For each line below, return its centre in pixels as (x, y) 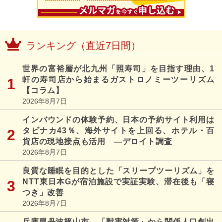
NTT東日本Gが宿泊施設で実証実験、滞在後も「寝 (118, 181)
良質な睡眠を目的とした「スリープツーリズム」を (118, 170)
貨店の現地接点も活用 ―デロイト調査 (97, 141)
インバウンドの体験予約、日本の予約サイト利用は (118, 119)
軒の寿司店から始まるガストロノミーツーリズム (118, 79)
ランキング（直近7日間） (83, 45)
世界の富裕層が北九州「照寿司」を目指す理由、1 (118, 68)
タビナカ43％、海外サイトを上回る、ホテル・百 (118, 130)
